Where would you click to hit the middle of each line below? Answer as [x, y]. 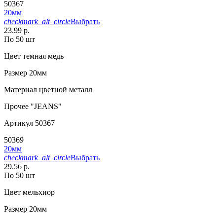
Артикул [18, 123]
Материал [20, 89]
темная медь [42, 56]
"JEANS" [45, 106]
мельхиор [38, 192]
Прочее [16, 106]
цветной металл [65, 89]
